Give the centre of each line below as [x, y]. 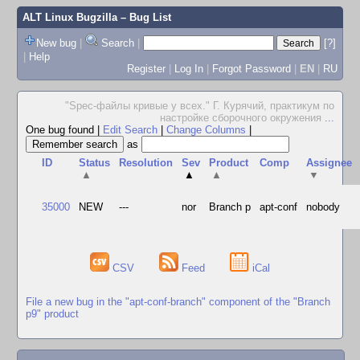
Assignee [329, 163]
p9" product [52, 313]
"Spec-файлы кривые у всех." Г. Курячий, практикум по [200, 106]
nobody [323, 207]
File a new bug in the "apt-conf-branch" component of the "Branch [178, 301]
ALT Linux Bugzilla [70, 17]
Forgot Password [251, 68]
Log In [188, 68]
